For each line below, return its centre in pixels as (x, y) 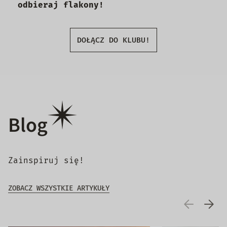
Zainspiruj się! (46, 160)
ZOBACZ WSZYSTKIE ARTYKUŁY (59, 188)
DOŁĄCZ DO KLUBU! (113, 40)
